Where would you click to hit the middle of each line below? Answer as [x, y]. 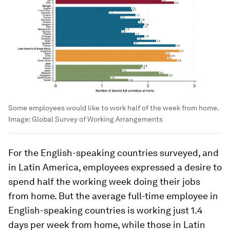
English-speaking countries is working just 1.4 [106, 210]
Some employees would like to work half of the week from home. [113, 108]
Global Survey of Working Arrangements [97, 119]
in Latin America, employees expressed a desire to [115, 167]
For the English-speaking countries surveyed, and [113, 153]
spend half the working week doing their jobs [104, 182]
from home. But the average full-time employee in [113, 196]
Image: [20, 119]
